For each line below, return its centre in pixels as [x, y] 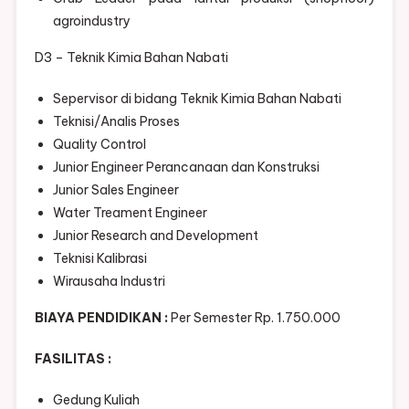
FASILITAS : [73, 359]
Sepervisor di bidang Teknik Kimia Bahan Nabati [197, 99]
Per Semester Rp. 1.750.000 [254, 318]
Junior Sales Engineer [115, 190]
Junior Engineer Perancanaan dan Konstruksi [186, 168]
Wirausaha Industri [109, 282]
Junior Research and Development [155, 236]
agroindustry [91, 21]
